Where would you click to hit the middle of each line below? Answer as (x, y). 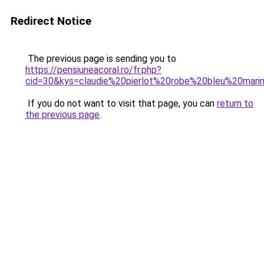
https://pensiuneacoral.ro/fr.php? (93, 70)
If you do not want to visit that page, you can (121, 103)
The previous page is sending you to (101, 59)
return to (235, 103)
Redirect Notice (51, 21)
